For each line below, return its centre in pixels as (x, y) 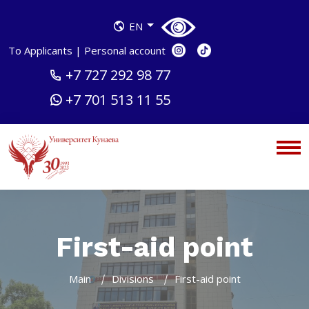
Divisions (132, 278)
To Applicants (42, 51)
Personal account (125, 51)
